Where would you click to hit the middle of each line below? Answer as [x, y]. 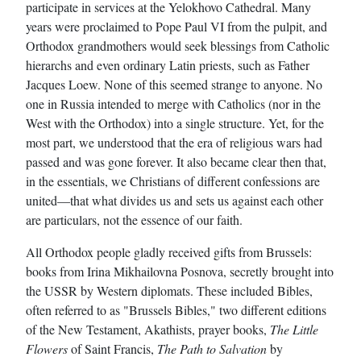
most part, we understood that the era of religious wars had [174, 143]
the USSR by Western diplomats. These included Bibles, [169, 291]
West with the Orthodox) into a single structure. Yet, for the [175, 123]
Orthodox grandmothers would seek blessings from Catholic [178, 46]
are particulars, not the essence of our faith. [134, 220]
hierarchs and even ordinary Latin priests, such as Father [168, 65]
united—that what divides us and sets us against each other [174, 201]
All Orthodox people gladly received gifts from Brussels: [169, 252]
